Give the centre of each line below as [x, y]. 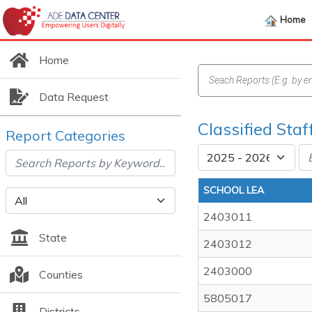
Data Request [73, 97]
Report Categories [65, 135]
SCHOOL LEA [234, 190]
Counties [61, 274]
